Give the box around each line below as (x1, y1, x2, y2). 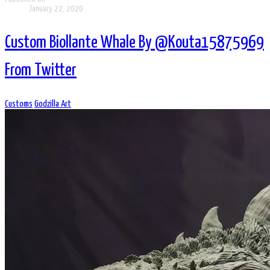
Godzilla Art (34, 99, 71, 108)
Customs (5, 99, 33, 108)
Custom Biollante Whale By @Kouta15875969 (5, 34, 264, 51)
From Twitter (5, 61, 77, 79)
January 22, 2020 (29, 4, 83, 14)
